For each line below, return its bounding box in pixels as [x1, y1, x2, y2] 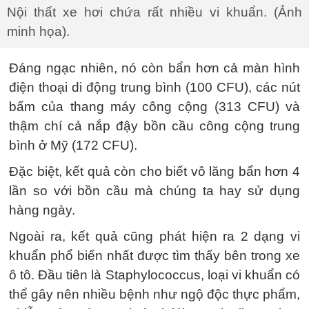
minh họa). [7, 24, 70, 39]
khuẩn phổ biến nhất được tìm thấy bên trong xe [9, 248, 300, 263]
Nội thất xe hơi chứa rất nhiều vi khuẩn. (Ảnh [7, 5, 302, 19]
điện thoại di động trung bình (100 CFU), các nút [9, 80, 300, 94]
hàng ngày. [9, 203, 75, 217]
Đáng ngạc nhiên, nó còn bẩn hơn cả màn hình [9, 61, 300, 75]
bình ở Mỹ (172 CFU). [9, 138, 137, 152]
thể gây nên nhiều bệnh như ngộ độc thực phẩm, [9, 287, 300, 301]
